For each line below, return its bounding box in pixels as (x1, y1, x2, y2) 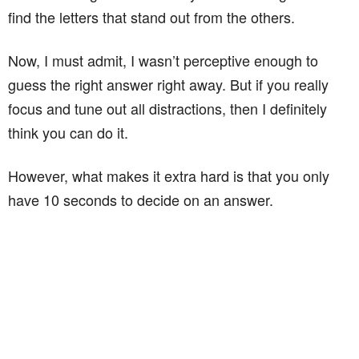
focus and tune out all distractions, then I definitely (8, 98, 327, 119)
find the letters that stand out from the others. (8, 6, 295, 27)
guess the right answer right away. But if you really (8, 74, 329, 95)
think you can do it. (8, 122, 128, 143)
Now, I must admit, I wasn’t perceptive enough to (8, 50, 318, 71)
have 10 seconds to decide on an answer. (8, 189, 273, 210)
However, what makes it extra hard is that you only (8, 165, 329, 186)
